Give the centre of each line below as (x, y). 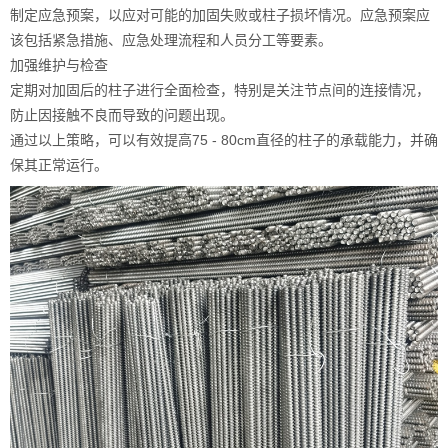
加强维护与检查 (59, 65)
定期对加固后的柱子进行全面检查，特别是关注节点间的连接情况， (220, 90)
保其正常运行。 (59, 165)
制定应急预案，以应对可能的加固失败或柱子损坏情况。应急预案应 (220, 15)
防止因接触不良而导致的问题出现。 (122, 115)
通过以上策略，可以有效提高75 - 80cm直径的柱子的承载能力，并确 (224, 140)
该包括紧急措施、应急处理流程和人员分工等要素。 (171, 40)
